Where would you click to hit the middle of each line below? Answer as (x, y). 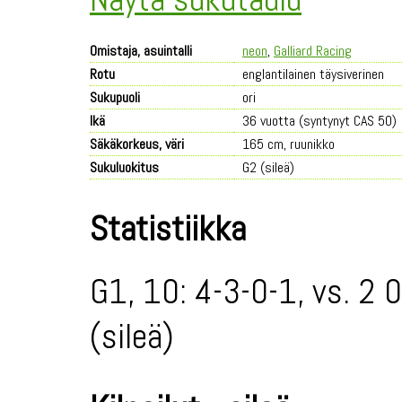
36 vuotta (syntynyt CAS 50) (319, 121)
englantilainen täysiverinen (313, 74)
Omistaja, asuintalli (141, 51)
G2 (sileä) (268, 167)
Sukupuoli (115, 97)
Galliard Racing (313, 51)
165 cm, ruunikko (288, 144)
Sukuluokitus (124, 167)
